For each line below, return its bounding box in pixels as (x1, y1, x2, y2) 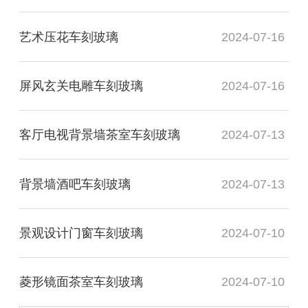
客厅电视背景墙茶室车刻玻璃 (19, 128, 180, 142)
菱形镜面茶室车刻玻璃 (19, 275, 143, 289)
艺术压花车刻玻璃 (19, 30, 118, 44)
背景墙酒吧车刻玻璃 (19, 177, 131, 191)
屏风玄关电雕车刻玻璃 (19, 78, 143, 93)
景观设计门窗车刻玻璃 (19, 226, 143, 241)
